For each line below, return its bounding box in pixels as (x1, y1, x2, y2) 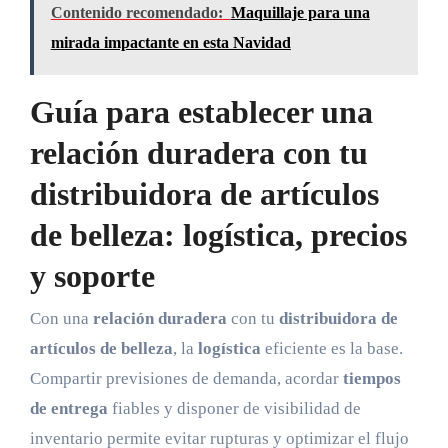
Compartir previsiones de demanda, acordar (29, 368, 343, 388)
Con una (29, 308, 93, 328)
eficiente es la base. (260, 338, 403, 358)
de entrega (29, 398, 108, 418)
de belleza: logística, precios (29, 217, 407, 254)
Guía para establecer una (29, 94, 373, 131)
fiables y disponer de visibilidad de (107, 398, 361, 418)
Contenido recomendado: (50, 4, 223, 22)
